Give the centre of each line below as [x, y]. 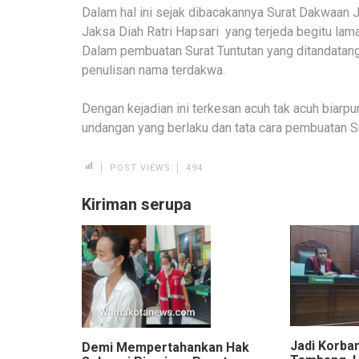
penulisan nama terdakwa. [155, 70]
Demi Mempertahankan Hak [165, 348]
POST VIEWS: [142, 167]
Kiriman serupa [137, 204]
